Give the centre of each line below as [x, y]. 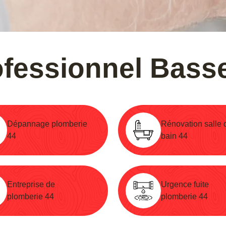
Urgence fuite [185, 184]
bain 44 [174, 136]
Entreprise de [31, 184]
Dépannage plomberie [47, 124]
